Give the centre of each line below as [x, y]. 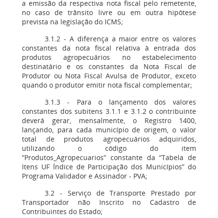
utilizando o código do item [109, 148]
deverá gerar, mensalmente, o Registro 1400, [109, 120]
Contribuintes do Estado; [62, 211]
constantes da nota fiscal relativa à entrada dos [109, 48]
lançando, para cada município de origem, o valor [109, 130]
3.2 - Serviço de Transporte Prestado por [120, 193]
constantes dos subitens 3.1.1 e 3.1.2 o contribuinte [109, 111]
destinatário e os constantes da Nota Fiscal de [109, 66]
